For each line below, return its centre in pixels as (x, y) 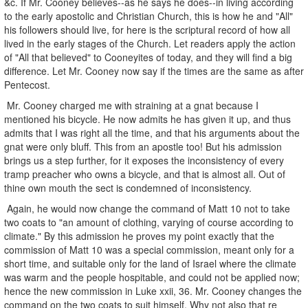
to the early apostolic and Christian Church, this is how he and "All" (148, 15)
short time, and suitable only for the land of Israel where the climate (152, 263)
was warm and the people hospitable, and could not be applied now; (152, 277)
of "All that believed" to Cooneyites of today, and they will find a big (148, 57)
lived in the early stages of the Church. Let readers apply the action (150, 43)
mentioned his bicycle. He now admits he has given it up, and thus (147, 119)
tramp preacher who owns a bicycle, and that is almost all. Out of (145, 174)
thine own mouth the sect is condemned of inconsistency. (128, 187)
